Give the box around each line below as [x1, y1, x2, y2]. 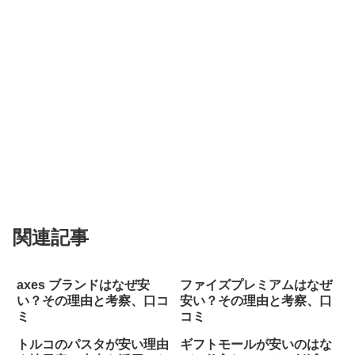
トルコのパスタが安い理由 [17, 338, 169, 352]
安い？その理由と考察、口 [179, 294, 332, 308]
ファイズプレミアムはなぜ [179, 278, 332, 292]
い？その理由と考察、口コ [17, 294, 169, 308]
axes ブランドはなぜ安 [17, 278, 150, 292]
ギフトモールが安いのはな [179, 338, 332, 352]
